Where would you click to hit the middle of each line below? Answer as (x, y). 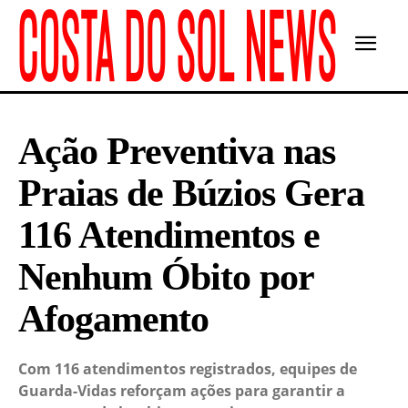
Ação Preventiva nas (177, 151)
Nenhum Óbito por (166, 277)
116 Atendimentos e (169, 235)
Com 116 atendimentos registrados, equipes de (188, 369)
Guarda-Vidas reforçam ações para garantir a (182, 391)
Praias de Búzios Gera (191, 193)
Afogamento (113, 319)
